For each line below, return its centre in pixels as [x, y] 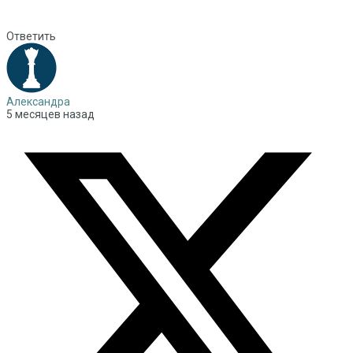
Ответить [31, 37]
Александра [38, 102]
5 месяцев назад [50, 115]
